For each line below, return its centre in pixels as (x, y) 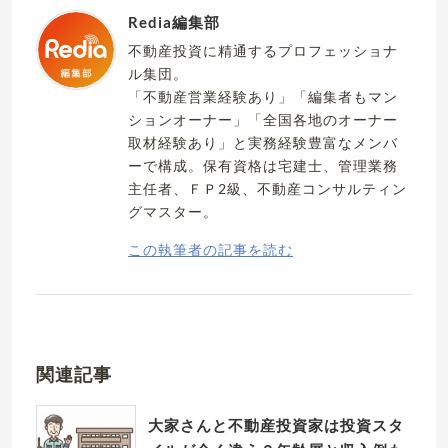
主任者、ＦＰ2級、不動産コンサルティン (267, 189)
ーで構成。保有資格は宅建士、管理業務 (263, 166)
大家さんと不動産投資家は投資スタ (276, 425)
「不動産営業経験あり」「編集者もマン (263, 97)
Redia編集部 (174, 22)
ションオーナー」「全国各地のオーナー (263, 120)
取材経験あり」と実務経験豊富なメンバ (263, 143)
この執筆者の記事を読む (210, 250)
